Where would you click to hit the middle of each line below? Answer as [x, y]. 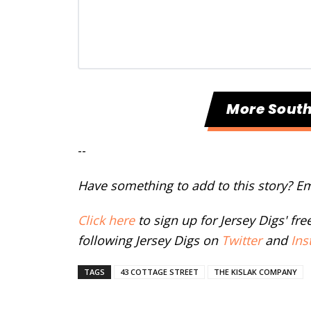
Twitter [242, 241]
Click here [106, 220]
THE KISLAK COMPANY [255, 272]
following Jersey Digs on [150, 241]
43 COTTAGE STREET [159, 272]
